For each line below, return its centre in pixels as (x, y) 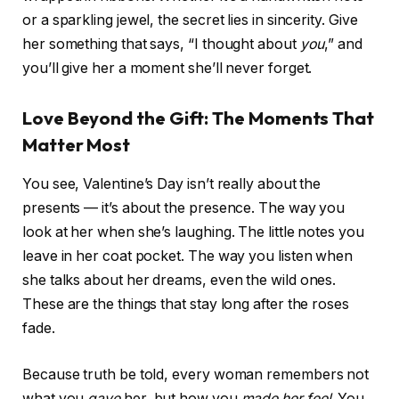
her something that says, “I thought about (161, 45)
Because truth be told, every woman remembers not (196, 374)
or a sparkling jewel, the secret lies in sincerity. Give (190, 20)
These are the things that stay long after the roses (186, 305)
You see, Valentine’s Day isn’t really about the (172, 184)
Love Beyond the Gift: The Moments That (198, 118)
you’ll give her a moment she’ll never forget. (167, 69)
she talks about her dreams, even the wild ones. (179, 281)
